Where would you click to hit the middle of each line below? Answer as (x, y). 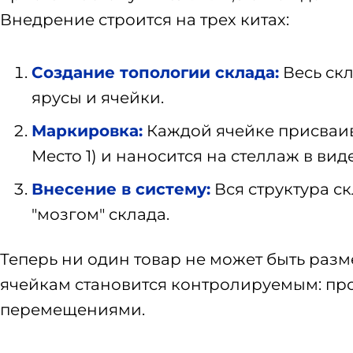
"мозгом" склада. (100, 215)
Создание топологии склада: (155, 73)
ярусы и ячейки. (98, 98)
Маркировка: (87, 131)
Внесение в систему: (121, 190)
